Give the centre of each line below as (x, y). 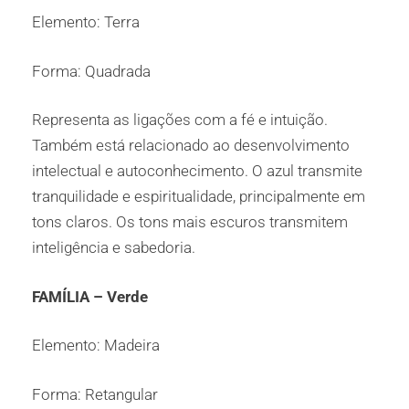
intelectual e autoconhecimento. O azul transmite (197, 171)
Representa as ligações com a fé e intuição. (180, 120)
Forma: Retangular (95, 394)
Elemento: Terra (86, 22)
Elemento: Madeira (96, 346)
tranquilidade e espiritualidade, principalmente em (199, 197)
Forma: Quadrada (91, 71)
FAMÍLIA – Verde (90, 296)
